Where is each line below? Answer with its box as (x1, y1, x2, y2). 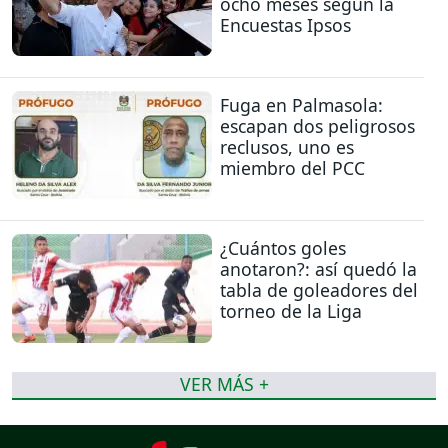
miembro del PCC (220, 156, 365, 181)
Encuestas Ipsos (220, 12, 351, 37)
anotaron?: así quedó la (220, 257, 417, 282)
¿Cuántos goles (220, 236, 346, 261)
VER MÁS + (179, 372, 269, 397)
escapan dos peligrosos (220, 114, 415, 139)
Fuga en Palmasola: (220, 93, 383, 118)
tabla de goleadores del (220, 278, 418, 303)
